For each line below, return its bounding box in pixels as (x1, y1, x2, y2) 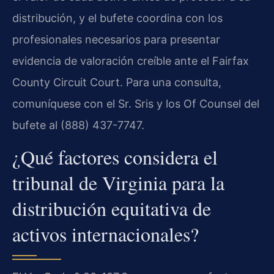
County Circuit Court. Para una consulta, (12, 75, 221, 89)
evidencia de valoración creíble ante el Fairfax (12, 54, 249, 67)
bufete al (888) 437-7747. (12, 118, 144, 131)
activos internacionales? (12, 221, 199, 248)
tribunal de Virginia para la (12, 169, 224, 196)
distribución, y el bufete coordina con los (12, 11, 223, 24)
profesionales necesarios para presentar (12, 32, 220, 46)
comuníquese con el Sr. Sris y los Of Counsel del (12, 97, 259, 110)
